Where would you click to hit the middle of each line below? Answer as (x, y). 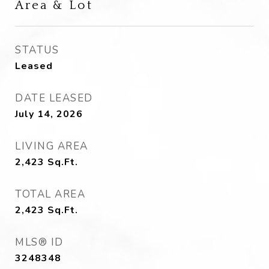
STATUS (37, 50)
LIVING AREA (52, 146)
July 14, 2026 (49, 114)
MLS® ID (39, 242)
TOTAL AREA (50, 194)
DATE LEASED (54, 98)
